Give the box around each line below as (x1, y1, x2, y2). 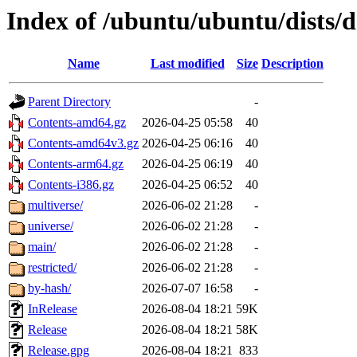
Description (261, 57, 324, 71)
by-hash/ (28, 281, 71, 296)
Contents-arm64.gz (28, 157, 124, 171)
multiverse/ (28, 198, 83, 213)
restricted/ (28, 261, 76, 275)
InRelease (28, 302, 77, 316)
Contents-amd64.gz (28, 116, 126, 130)
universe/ (28, 219, 73, 233)
